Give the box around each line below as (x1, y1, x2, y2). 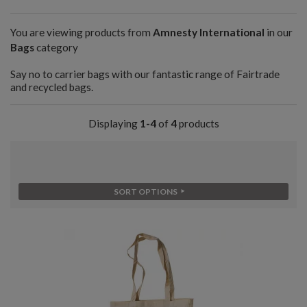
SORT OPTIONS (113, 186, 179, 197)
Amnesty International (153, 25, 265, 38)
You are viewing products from (10, 25, 153, 38)
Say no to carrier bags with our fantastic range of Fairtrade (10, 68, 280, 81)
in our (265, 25, 293, 38)
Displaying (88, 117, 140, 130)
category (34, 40, 78, 53)
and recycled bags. (10, 81, 93, 94)
